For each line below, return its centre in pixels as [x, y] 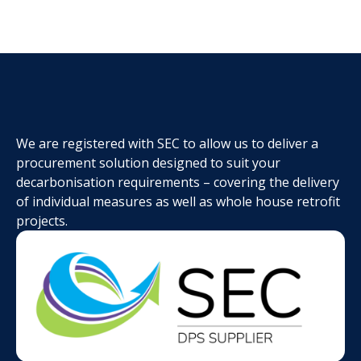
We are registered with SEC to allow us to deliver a [167, 144]
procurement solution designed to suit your [148, 163]
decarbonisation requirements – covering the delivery [178, 183]
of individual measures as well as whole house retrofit [178, 202]
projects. [42, 221]
